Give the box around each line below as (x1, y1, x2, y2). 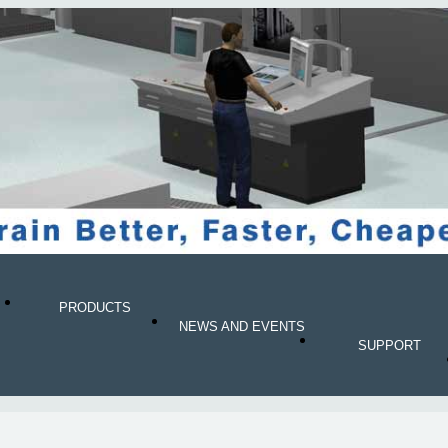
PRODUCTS (58, 299, 131, 315)
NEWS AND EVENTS (179, 318, 306, 334)
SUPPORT (357, 337, 421, 353)
